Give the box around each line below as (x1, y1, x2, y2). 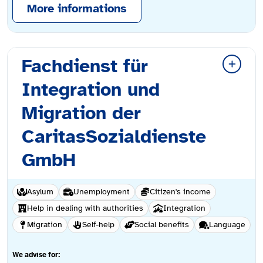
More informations (27, 1, 127, 16)
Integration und (22, 78, 160, 102)
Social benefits (134, 220, 189, 230)
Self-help (82, 220, 114, 230)
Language (209, 220, 245, 230)
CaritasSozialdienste (22, 125, 206, 149)
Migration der (22, 102, 141, 125)
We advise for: (12, 250, 60, 260)
